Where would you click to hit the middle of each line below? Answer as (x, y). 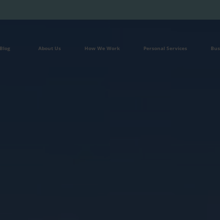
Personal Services (165, 48)
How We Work (102, 48)
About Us (50, 48)
